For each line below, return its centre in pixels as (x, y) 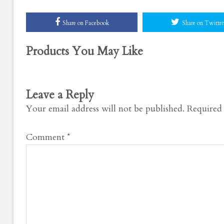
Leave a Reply (60, 94)
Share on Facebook (85, 23)
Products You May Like (84, 51)
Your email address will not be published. (105, 108)
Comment (46, 137)
